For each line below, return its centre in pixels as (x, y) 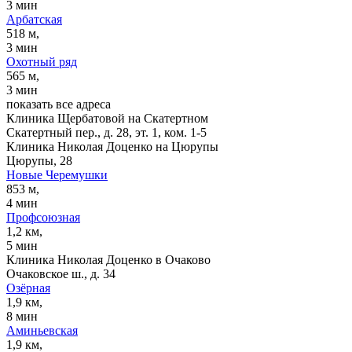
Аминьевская (42, 330)
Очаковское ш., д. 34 (61, 273)
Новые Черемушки (57, 174)
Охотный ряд (42, 61)
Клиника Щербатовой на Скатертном (107, 118)
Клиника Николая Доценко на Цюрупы (112, 146)
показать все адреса (59, 104)
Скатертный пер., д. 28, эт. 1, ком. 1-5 (106, 132)
